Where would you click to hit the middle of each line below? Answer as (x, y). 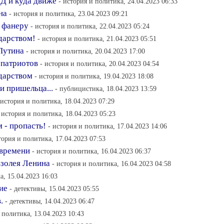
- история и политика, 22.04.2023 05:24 (90, 26)
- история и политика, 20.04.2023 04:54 (99, 63)
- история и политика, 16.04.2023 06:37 (91, 151)
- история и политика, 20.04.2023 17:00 (85, 51)
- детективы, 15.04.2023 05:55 (54, 188)
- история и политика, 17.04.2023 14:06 (107, 126)
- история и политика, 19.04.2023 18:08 (94, 76)
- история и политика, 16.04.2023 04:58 (111, 163)
